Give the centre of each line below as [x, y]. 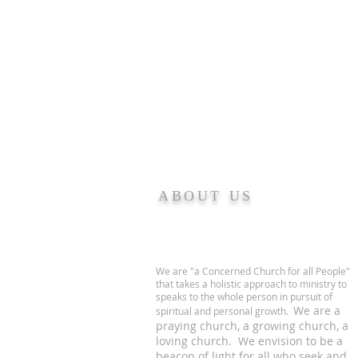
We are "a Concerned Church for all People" [253, 271]
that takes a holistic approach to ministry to [251, 284]
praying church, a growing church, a [252, 326]
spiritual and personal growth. [225, 311]
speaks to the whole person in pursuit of [244, 296]
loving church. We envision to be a [249, 341]
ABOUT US [206, 196]
